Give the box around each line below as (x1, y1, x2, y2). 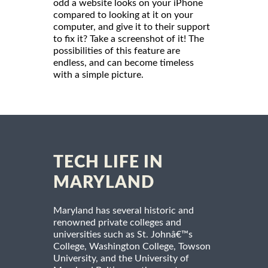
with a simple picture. (53, 70, 144, 80)
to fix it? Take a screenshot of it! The (53, 34, 204, 44)
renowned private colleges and (53, 218, 181, 228)
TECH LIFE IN (53, 154, 163, 171)
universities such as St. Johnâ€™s (53, 230, 193, 240)
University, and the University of (53, 254, 189, 264)
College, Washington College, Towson (53, 242, 211, 252)
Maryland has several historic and (53, 206, 194, 216)
